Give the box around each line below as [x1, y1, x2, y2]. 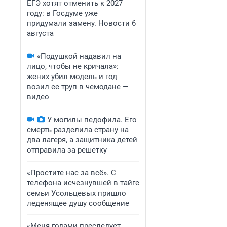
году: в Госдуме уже [27, 9, 98, 18]
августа [27, 29, 54, 38]
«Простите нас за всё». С [27, 168, 116, 177]
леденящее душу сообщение [27, 199, 129, 208]
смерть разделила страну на [27, 125, 129, 134]
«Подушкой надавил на [37, 52, 121, 61]
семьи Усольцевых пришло [27, 188, 126, 198]
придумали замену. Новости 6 [27, 19, 136, 28]
